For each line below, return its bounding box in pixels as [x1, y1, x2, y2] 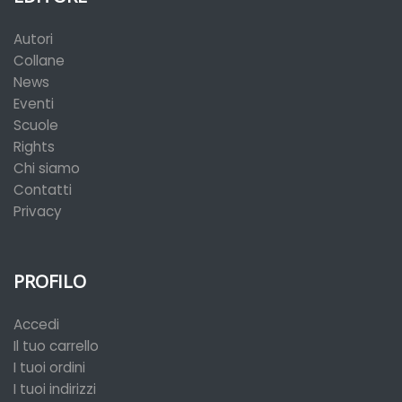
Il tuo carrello [13, 336, 99, 355]
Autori [13, 30, 53, 48]
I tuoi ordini [13, 358, 85, 377]
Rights [13, 137, 55, 156]
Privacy [13, 202, 62, 221]
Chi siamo [13, 159, 80, 178]
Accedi [13, 315, 59, 334]
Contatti [13, 180, 72, 199]
